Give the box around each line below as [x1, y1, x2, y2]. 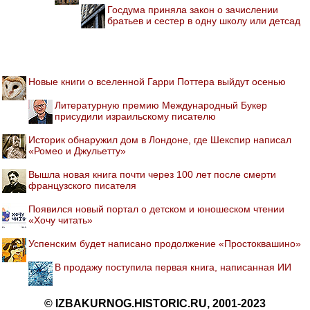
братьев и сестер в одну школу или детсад [107, 15, 300, 26]
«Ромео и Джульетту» [28, 145, 126, 156]
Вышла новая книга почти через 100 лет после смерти [28, 168, 276, 180]
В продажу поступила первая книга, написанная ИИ [55, 261, 291, 273]
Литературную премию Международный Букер [55, 99, 267, 111]
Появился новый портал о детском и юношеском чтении [28, 203, 284, 215]
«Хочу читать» [28, 214, 93, 226]
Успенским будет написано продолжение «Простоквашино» [28, 237, 301, 249]
